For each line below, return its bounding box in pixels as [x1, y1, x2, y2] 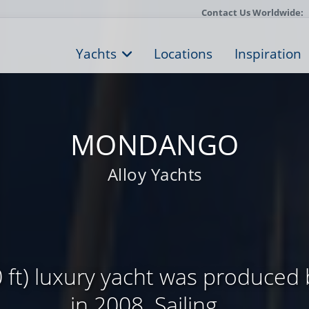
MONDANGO [70, 126, 239, 163]
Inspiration [235, 45, 301, 63]
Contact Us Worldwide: [201, 6, 303, 19]
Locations [154, 45, 212, 63]
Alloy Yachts [107, 163, 202, 186]
